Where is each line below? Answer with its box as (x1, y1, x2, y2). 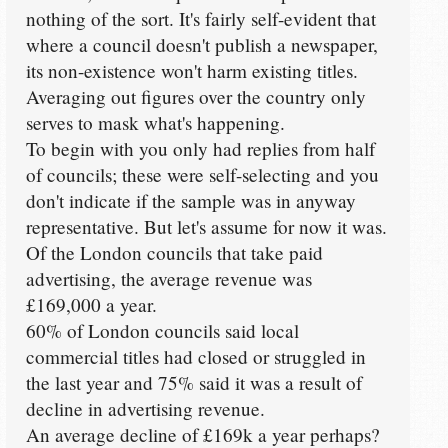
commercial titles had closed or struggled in (25, 344, 366, 370)
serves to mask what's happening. (25, 110, 285, 136)
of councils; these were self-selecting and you (25, 162, 379, 188)
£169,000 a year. (25, 292, 157, 318)
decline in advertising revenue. (25, 396, 265, 422)
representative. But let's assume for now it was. (25, 214, 387, 240)
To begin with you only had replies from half (25, 136, 375, 162)
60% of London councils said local (25, 318, 299, 344)
